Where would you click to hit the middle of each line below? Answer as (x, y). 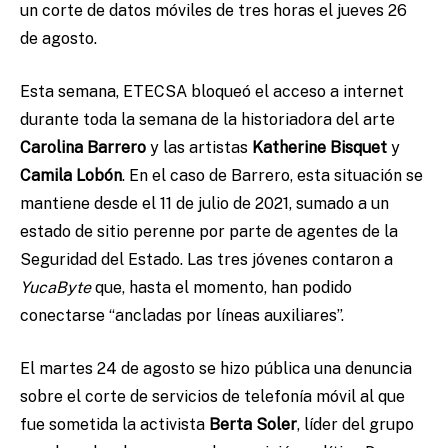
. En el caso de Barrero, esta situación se (272, 176)
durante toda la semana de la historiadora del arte (207, 120)
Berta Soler (253, 425)
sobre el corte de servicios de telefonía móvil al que (212, 397)
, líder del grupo (355, 425)
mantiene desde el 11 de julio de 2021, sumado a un (204, 204)
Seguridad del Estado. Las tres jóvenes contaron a (206, 260)
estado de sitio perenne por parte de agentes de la (209, 232)
